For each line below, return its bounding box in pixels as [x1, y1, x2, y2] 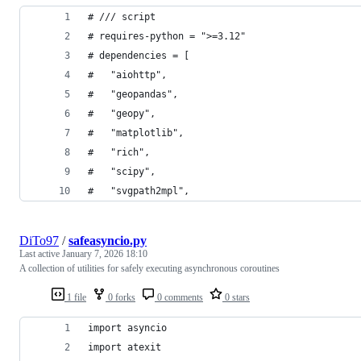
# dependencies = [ [88, 49, 189, 61]
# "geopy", [88, 107, 156, 119]
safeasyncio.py [68, 233, 147, 247]
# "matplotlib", [88, 127, 184, 139]
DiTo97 [19, 233, 59, 247]
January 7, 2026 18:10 [62, 247, 147, 259]
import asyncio [88, 322, 167, 334]
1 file [64, 291, 86, 303]
